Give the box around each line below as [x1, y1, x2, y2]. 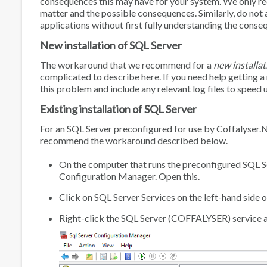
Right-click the [59, 212, 121, 223]
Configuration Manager [59, 170, 155, 182]
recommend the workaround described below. [40, 135, 228, 147]
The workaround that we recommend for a [40, 58, 213, 70]
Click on [59, 191, 94, 203]
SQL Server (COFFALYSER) [121, 212, 231, 223]
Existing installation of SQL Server [40, 103, 197, 116]
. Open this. [155, 170, 200, 182]
